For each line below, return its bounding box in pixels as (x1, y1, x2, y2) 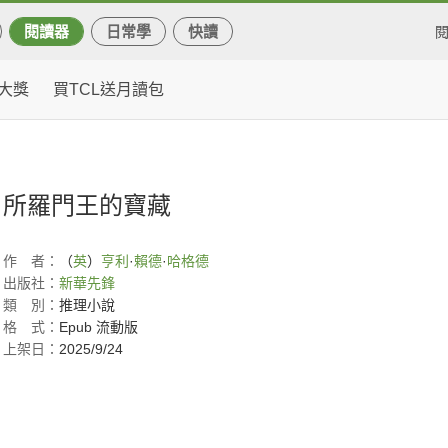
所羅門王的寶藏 (3, 192, 171, 219)
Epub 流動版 (59, 319, 138, 335)
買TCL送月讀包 (53, 81, 164, 98)
